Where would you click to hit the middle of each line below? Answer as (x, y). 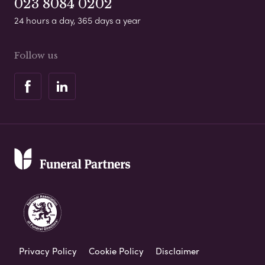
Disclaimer (177, 251)
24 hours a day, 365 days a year (77, 20)
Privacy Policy (48, 251)
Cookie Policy (116, 251)
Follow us (36, 55)
